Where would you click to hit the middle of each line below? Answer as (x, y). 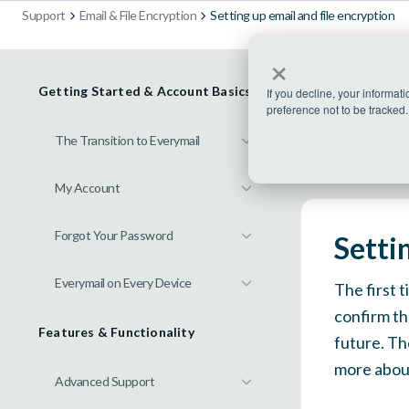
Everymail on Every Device (123, 283)
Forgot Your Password (114, 235)
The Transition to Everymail (127, 140)
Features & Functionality (116, 332)
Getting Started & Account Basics (145, 91)
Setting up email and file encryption (302, 15)
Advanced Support (105, 381)
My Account (87, 188)
